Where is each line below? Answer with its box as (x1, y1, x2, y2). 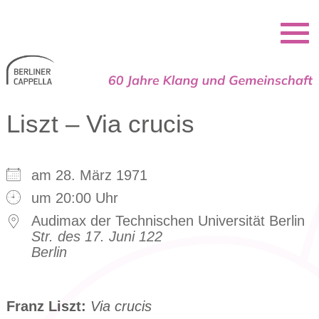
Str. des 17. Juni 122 (31, 229, 162, 245)
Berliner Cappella (6, 4, 161, 26)
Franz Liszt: (6, 298, 86, 315)
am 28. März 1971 (31, 167, 164, 184)
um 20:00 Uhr (31, 190, 118, 206)
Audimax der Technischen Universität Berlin (31, 213, 305, 229)
